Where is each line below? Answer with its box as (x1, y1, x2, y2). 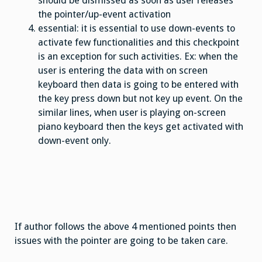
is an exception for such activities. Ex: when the (38, 51, 238, 63)
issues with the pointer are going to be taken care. (15, 235, 228, 246)
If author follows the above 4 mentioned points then (15, 220, 236, 232)
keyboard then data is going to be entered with (38, 79, 239, 91)
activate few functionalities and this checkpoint (38, 37, 239, 49)
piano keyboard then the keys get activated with (38, 121, 243, 133)
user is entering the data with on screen (38, 65, 208, 77)
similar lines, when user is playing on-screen (38, 107, 226, 119)
